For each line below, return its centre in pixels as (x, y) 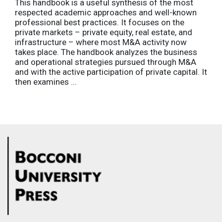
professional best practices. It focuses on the (100, 23)
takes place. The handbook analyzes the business (106, 52)
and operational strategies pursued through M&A (106, 62)
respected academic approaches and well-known (106, 13)
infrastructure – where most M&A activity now (101, 42)
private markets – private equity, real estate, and (104, 32)
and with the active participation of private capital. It (111, 72)
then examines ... (46, 82)
